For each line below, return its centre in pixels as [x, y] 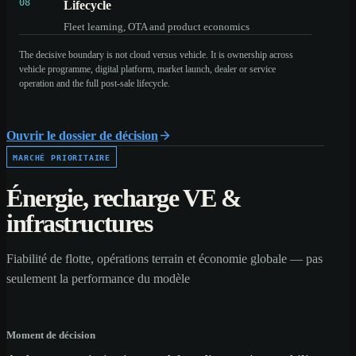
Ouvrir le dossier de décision [82, 135]
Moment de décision [51, 335]
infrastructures [79, 223]
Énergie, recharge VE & [124, 197]
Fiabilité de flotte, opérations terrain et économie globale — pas [164, 258]
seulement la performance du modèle [98, 278]
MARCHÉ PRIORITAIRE [62, 157]
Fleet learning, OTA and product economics [157, 26]
